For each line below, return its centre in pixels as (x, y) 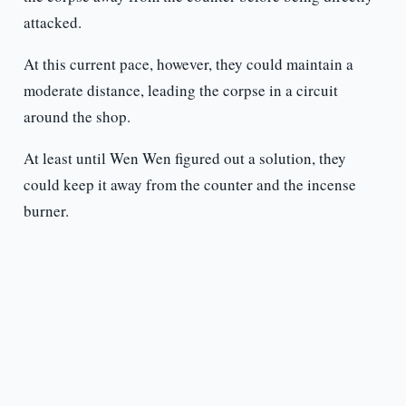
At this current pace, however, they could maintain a (188, 64)
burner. (46, 211)
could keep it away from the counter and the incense (189, 185)
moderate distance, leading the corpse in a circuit (180, 91)
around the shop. (77, 117)
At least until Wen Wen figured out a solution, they (184, 159)
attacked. (52, 23)
